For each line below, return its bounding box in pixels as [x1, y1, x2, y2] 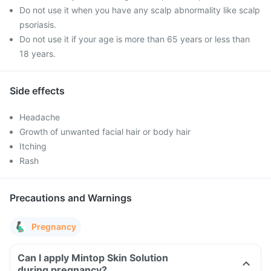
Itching [19, 141, 47, 151]
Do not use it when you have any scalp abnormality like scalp [19, 5, 260, 15]
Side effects [10, 85, 65, 97]
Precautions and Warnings [10, 192, 132, 204]
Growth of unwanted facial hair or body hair [19, 126, 191, 137]
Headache [19, 112, 60, 122]
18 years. [19, 48, 56, 59]
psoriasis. [19, 19, 56, 30]
